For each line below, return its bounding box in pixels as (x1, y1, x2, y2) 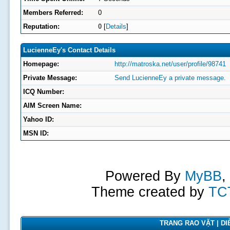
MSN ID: (23, 129, 49, 137)
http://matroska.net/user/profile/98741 (114, 60, 226, 68)
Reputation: (23, 23, 60, 30)
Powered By (105, 168, 185, 184)
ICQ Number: (23, 88, 64, 95)
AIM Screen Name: (23, 102, 82, 109)
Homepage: (23, 60, 59, 68)
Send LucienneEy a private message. (114, 74, 226, 82)
